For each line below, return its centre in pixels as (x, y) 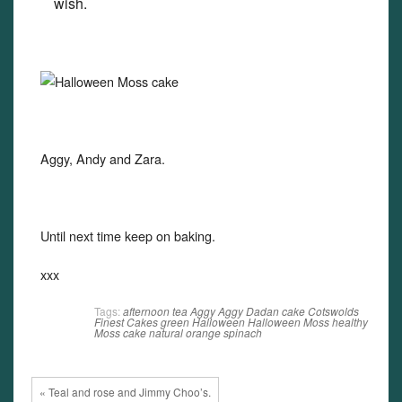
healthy (350, 322)
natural (166, 332)
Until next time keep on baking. (128, 236)
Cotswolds (333, 311)
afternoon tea (155, 311)
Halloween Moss (288, 322)
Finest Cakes (126, 322)
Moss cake (120, 332)
